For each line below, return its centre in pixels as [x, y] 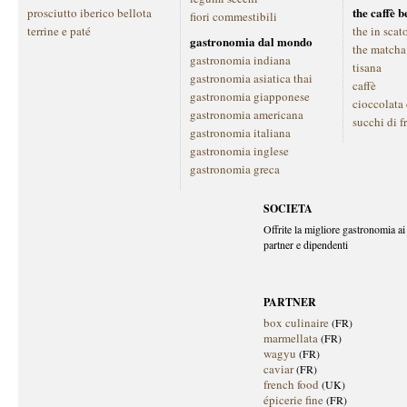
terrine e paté [59, 31]
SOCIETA [288, 208]
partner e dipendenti [306, 244]
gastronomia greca [235, 169]
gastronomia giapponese [250, 96]
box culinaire [298, 323]
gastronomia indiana [240, 60]
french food [291, 384]
